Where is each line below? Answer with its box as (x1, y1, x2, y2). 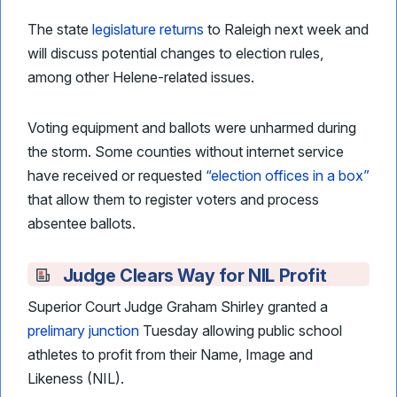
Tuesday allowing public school (139, 322, 342, 339)
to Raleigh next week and (204, 20, 369, 38)
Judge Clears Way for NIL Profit (58, 265, 327, 286)
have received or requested (27, 167, 206, 184)
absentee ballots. (27, 214, 136, 232)
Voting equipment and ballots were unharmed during (27, 119, 356, 136)
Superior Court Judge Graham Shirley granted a (27, 298, 328, 315)
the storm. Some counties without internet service (27, 143, 344, 160)
